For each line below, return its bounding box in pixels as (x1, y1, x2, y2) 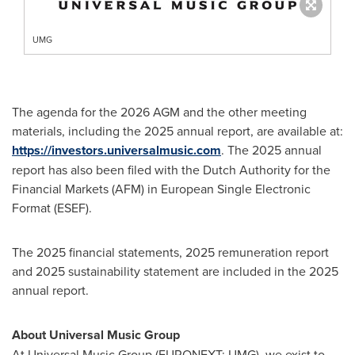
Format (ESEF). (12, 198, 92, 216)
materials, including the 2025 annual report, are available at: (12, 121, 343, 139)
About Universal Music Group (12, 325, 180, 344)
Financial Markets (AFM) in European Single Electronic (12, 179, 311, 197)
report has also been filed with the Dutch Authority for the (12, 160, 330, 178)
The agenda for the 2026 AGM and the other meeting (12, 102, 307, 120)
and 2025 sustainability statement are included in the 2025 (12, 261, 338, 280)
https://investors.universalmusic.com (12, 140, 221, 159)
